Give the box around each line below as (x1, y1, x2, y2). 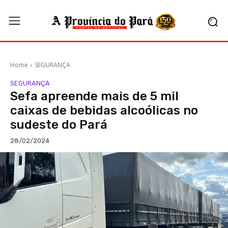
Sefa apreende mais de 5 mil (10, 89, 179, 103)
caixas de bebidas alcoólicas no (10, 103, 198, 118)
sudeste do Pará (10, 118, 107, 132)
